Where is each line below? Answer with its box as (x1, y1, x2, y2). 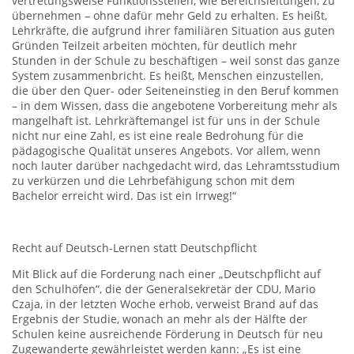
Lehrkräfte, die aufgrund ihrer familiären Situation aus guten (12, 23, 335, 39)
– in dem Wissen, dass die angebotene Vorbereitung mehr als (12, 98, 337, 114)
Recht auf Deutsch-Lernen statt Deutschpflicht (12, 240, 257, 256)
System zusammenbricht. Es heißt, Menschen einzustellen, (12, 68, 323, 84)
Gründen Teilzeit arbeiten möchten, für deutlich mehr (12, 38, 297, 54)
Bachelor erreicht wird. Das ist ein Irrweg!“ (12, 188, 236, 204)
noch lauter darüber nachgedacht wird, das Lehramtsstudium (12, 158, 340, 174)
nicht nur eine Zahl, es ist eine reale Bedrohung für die (12, 128, 303, 144)
